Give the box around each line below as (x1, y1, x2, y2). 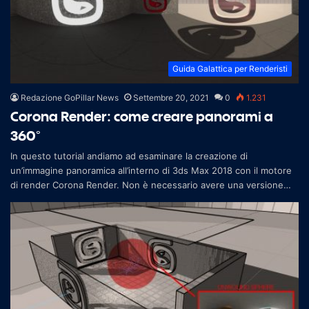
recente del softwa (10, 193, 92, 205)
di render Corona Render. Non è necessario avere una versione (10, 179, 283, 190)
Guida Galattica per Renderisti (172, 63, 288, 74)
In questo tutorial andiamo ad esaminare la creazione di (10, 150, 248, 161)
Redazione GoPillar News (21, 92, 119, 103)
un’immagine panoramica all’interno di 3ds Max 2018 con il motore (10, 164, 292, 176)
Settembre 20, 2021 (133, 92, 209, 103)
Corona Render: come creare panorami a (10, 107, 273, 125)
